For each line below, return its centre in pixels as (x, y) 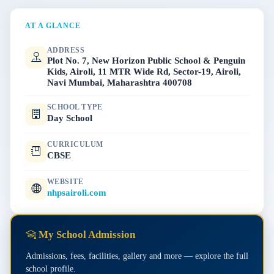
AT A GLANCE (53, 26)
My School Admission (86, 234)
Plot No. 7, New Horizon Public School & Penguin (146, 61)
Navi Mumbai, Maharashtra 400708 (120, 83)
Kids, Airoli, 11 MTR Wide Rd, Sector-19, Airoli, (144, 72)
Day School (70, 117)
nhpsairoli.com (77, 192)
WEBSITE (65, 182)
